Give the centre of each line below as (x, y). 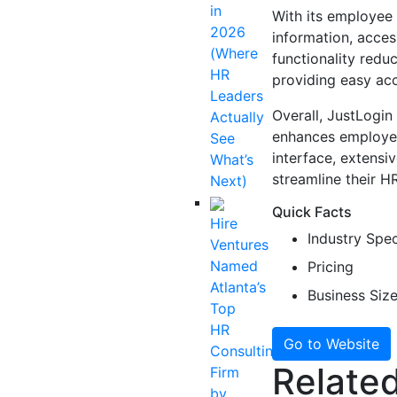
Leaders (237, 96)
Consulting (246, 351)
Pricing (331, 267)
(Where (234, 53)
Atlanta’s (238, 287)
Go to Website (331, 344)
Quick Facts (312, 212)
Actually (237, 117)
